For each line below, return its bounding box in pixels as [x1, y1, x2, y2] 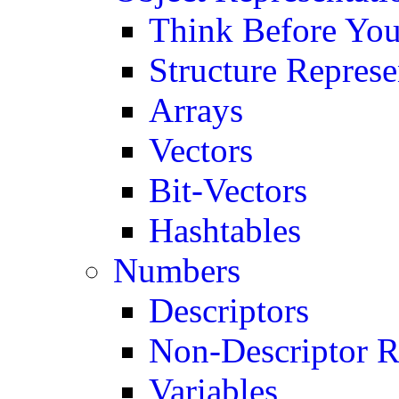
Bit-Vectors [149, 171, 308, 209]
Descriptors [149, 291, 310, 330]
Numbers [113, 251, 241, 289]
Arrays [149, 91, 244, 129]
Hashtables [149, 211, 302, 249]
